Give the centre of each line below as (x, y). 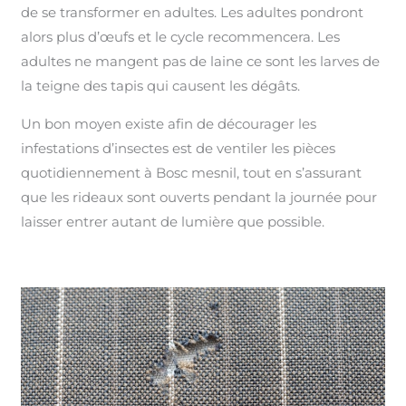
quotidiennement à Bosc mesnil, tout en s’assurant (192, 172)
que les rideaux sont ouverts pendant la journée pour (199, 197)
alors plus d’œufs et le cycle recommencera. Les (181, 36)
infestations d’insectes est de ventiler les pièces (179, 148)
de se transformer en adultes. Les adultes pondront (193, 12)
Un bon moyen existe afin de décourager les (169, 123)
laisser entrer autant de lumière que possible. (173, 221)
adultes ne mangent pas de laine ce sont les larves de (201, 61)
